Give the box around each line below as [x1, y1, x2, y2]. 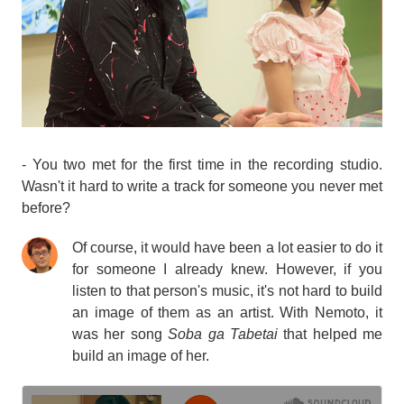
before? [22, 200, 70, 216]
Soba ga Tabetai [168, 326, 278, 343]
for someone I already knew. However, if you [72, 262, 382, 278]
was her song [72, 326, 169, 343]
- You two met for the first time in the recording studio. [22, 157, 382, 173]
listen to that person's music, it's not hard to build [72, 283, 382, 299]
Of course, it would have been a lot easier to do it [72, 240, 382, 256]
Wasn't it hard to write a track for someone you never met [22, 179, 382, 195]
